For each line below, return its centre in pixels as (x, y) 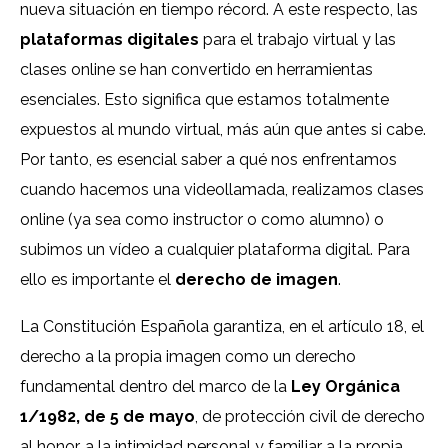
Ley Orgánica (345, 387)
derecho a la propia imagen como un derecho (188, 357)
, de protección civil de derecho (310, 417)
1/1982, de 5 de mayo (107, 417)
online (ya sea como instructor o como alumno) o (202, 220)
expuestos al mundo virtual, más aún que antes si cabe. (223, 130)
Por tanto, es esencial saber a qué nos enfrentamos (208, 160)
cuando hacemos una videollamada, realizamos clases (222, 190)
